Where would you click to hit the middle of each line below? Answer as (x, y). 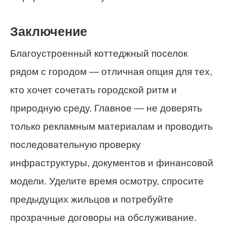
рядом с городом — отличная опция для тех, (111, 72)
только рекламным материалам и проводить (111, 127)
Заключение (49, 31)
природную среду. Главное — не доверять (106, 108)
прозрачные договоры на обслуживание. (103, 218)
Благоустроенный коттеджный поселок (99, 54)
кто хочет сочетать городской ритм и (93, 90)
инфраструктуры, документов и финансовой (112, 163)
